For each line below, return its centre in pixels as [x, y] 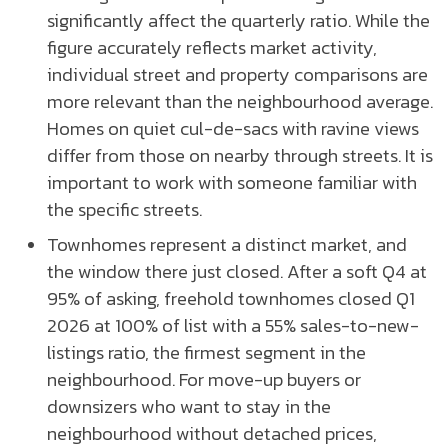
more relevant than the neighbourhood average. [240, 100]
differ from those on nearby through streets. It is [240, 154]
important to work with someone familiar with [232, 181]
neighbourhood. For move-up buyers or [204, 378]
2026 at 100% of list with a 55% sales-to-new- [233, 324]
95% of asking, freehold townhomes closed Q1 [231, 297]
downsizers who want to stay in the [189, 405]
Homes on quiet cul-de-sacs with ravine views [233, 127]
